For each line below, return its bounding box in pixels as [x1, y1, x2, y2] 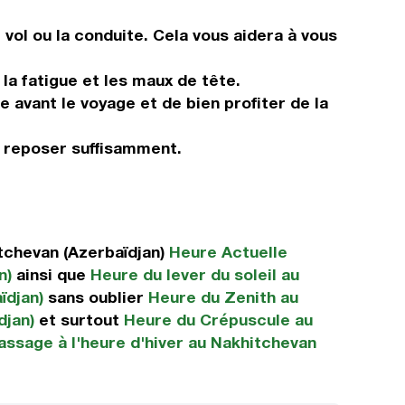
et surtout [34, 310, 124, 329]
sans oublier [43, 287, 148, 306]
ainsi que [12, 265, 90, 284]
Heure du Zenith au [148, 287, 298, 306]
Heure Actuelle [169, 242, 287, 261]
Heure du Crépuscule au [124, 310, 313, 329]
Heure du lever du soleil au [90, 265, 299, 284]
